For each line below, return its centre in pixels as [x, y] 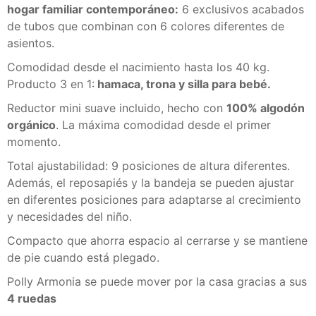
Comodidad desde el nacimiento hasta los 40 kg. [138, 67]
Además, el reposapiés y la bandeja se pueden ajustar [151, 182]
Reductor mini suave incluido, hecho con [117, 108]
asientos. [31, 43]
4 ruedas [32, 298]
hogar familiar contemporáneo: [93, 9]
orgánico [31, 124]
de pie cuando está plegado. [83, 257]
